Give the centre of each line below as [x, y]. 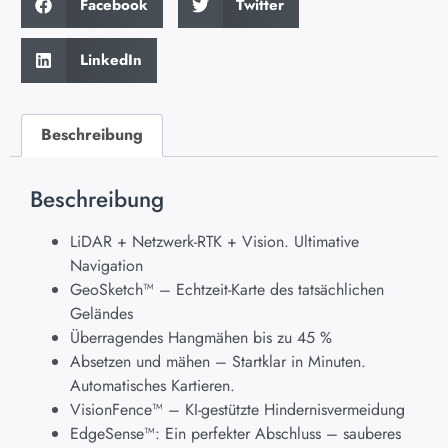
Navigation [106, 266]
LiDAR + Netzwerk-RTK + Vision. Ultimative [214, 242]
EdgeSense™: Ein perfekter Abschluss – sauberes [235, 434]
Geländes [101, 314]
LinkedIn [110, 60]
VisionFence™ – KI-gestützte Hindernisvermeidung [237, 410]
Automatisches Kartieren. [152, 386]
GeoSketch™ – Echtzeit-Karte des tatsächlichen [227, 290]
